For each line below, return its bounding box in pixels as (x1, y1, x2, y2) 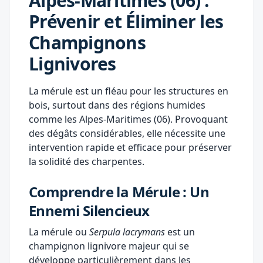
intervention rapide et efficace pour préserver (29, 140, 232, 154)
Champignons (29, 30, 146, 55)
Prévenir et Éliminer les (29, 9, 223, 33)
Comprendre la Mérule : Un (29, 181, 209, 201)
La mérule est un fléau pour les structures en (29, 84, 228, 97)
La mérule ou (29, 225, 89, 238)
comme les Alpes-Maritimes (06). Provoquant (29, 112, 228, 126)
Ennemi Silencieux (29, 200, 150, 220)
